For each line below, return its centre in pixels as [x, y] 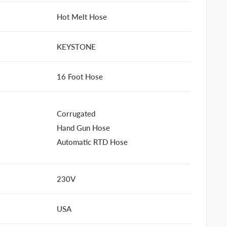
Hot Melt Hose [82, 17]
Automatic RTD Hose [92, 142]
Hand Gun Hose [83, 128]
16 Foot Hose [80, 77]
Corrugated [76, 113]
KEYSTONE [76, 47]
